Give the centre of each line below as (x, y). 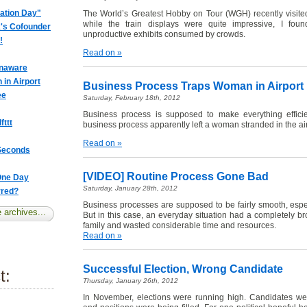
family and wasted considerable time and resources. (180, 225)
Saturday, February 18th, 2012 (132, 98)
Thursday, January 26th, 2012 (131, 281)
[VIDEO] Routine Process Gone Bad (176, 176)
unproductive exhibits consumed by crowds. (164, 34)
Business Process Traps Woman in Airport (193, 86)
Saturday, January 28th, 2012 (130, 188)
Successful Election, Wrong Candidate (183, 269)
